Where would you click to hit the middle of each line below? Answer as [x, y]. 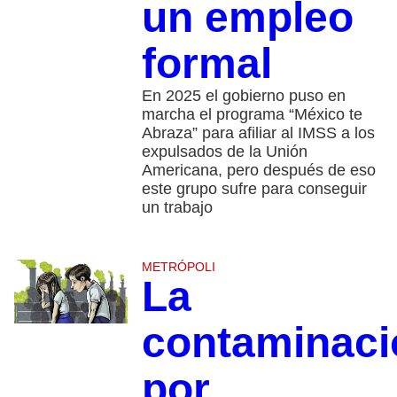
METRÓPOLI [178, 267]
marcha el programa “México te [252, 115]
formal [206, 64]
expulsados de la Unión [224, 152]
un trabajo [177, 208]
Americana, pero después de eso [258, 171]
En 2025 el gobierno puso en [243, 96]
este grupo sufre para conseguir [254, 189]
